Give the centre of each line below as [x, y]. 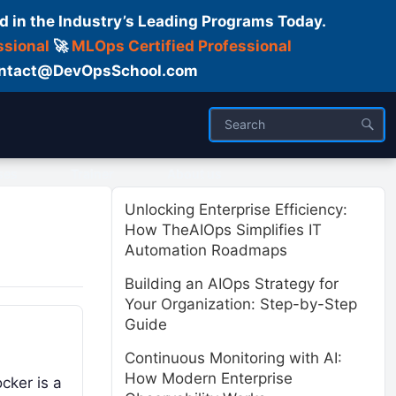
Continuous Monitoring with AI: [233, 358]
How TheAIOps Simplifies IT [223, 230]
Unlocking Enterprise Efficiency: [236, 209]
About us [194, 174]
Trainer [92, 174]
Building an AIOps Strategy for [232, 284]
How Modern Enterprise [209, 378]
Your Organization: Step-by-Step [241, 304]
